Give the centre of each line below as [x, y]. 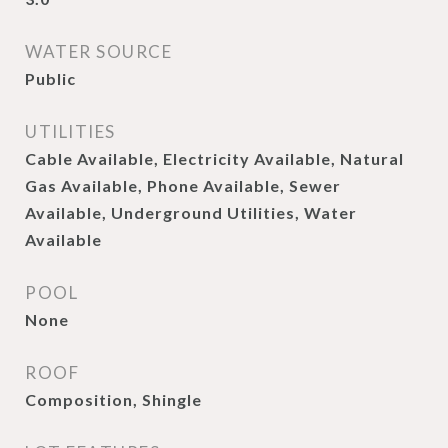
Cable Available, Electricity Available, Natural [214, 158]
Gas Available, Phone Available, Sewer [183, 185]
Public [50, 78]
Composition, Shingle [113, 399]
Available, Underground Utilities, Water [191, 212]
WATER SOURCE [98, 51]
